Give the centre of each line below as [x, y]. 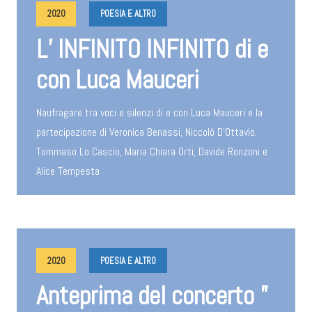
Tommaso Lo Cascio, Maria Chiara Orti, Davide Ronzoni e [152, 152]
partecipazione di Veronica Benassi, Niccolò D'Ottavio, [147, 132]
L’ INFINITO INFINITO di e [152, 49]
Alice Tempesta [68, 171]
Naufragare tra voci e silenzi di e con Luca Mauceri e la [149, 113]
